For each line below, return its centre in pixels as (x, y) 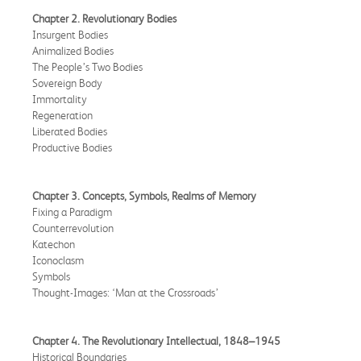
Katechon (54, 244)
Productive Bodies (72, 147)
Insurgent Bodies (70, 34)
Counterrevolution (73, 228)
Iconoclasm (58, 260)
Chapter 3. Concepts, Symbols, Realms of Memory (144, 195)
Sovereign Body (67, 83)
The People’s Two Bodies (87, 66)
